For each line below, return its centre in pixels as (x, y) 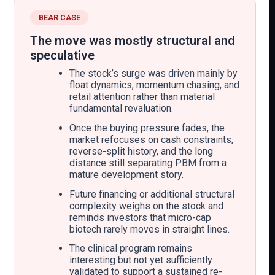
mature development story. (126, 174)
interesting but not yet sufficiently (141, 260)
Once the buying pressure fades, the (147, 128)
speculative (62, 56)
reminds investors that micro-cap (140, 217)
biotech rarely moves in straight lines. (149, 229)
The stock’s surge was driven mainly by (153, 74)
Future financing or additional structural (152, 194)
